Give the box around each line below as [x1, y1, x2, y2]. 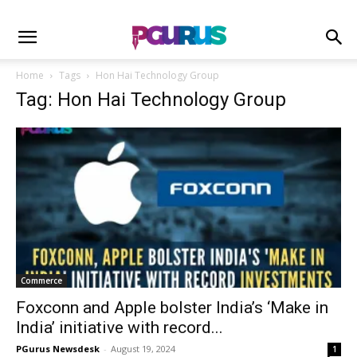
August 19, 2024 [111, 343, 175, 355]
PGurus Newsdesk [16, 343, 100, 355]
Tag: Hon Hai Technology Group [16, 88, 286, 111]
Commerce [21, 275, 62, 287]
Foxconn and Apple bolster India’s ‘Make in [16, 298, 328, 318]
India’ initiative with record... [16, 318, 223, 338]
